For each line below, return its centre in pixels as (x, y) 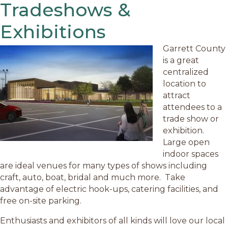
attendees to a (192, 107)
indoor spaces (191, 154)
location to (184, 83)
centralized (186, 72)
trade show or (191, 119)
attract (177, 95)
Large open (186, 142)
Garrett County (194, 48)
